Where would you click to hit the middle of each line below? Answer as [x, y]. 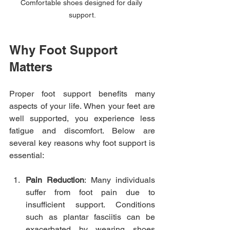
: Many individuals [120, 180]
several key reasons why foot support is [82, 143]
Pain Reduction [55, 180]
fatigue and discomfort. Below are [82, 131]
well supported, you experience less [82, 119]
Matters [31, 67]
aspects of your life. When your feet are [82, 106]
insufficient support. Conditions [90, 205]
